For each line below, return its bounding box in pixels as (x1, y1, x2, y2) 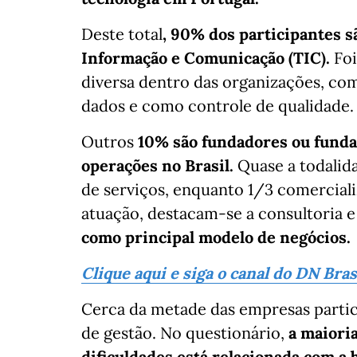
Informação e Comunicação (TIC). (81, 48, 334, 68)
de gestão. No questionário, (81, 323, 288, 343)
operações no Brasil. (81, 155, 233, 175)
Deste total (81, 24, 163, 44)
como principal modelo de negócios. (81, 227, 351, 247)
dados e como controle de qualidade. (81, 96, 354, 116)
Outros (81, 131, 138, 151)
